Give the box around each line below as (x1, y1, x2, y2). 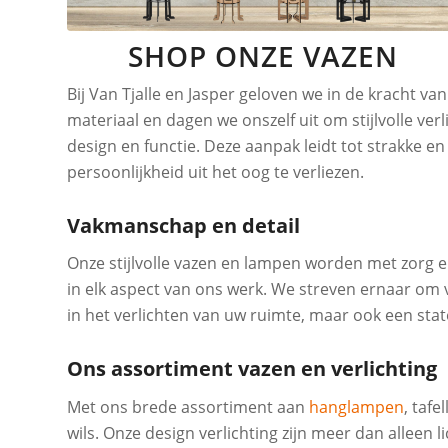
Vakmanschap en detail (67, 211, 300, 239)
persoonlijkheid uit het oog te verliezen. (67, 160, 364, 183)
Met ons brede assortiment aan (67, 396, 309, 419)
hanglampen (309, 396, 404, 419)
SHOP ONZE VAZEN (127, 36, 398, 75)
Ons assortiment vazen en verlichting (67, 355, 437, 383)
